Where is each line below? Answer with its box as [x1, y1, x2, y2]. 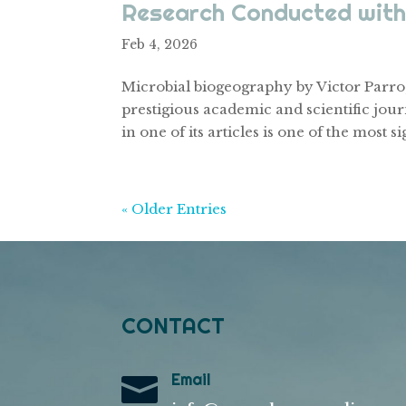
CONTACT [121, 311, 226, 339]
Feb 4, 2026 [121, 36, 198, 53]
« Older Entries [121, 200, 227, 217]
